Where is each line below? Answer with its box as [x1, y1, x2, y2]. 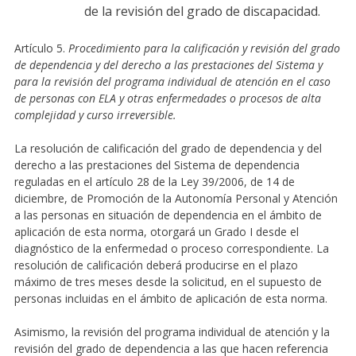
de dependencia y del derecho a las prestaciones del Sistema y [14, 56, 323, 72]
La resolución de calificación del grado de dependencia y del [14, 140, 322, 156]
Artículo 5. [14, 40, 68, 56]
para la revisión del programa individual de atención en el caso [14, 73, 331, 89]
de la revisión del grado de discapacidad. [83, 2, 320, 20]
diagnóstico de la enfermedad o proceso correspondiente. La [14, 240, 329, 256]
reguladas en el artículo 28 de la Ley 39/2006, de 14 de [14, 173, 295, 189]
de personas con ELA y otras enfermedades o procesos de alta [14, 90, 321, 106]
